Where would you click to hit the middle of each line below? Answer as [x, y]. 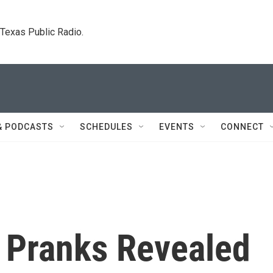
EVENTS [177, 127]
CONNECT [242, 127]
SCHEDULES [106, 127]
